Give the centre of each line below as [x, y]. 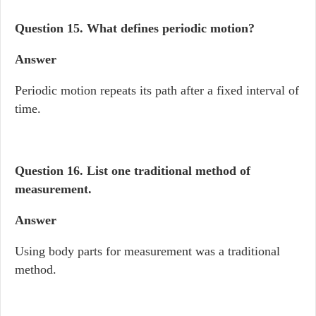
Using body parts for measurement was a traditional [147, 251]
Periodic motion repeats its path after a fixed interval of [157, 90]
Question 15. [51, 28]
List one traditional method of [169, 171]
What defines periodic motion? [171, 28]
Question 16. [51, 171]
